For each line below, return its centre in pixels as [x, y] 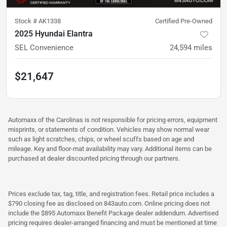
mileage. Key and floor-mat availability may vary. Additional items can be [110, 149]
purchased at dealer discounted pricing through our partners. [94, 159]
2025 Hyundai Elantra [54, 34]
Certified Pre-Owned [184, 21]
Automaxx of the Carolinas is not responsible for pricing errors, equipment [113, 120]
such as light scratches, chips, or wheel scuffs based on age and [101, 139]
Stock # [27, 21]
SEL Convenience [44, 48]
